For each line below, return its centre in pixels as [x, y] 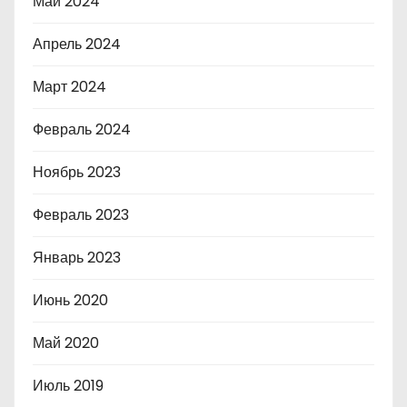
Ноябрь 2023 [77, 173]
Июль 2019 [68, 386]
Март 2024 [69, 87]
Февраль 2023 [81, 215]
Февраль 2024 [82, 130]
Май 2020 [66, 343]
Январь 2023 [77, 258]
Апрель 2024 [77, 45]
